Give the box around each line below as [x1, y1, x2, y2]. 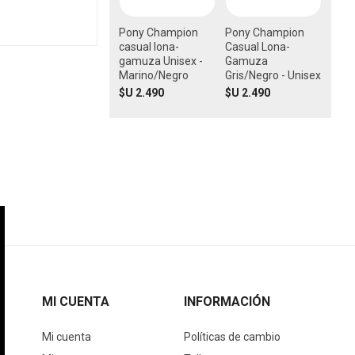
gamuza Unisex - [118, 55, 203, 68]
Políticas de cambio [184, 330, 281, 344]
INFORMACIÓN [184, 294, 271, 310]
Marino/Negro [118, 69, 189, 82]
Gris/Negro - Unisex [224, 69, 321, 82]
